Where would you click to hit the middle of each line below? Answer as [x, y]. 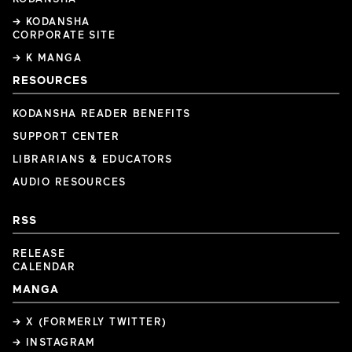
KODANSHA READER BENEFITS [102, 114]
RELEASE [39, 253]
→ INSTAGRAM [54, 342]
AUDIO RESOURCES [70, 182]
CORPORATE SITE [64, 35]
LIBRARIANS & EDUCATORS [93, 159]
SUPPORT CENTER [66, 136]
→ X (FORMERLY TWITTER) [90, 322]
